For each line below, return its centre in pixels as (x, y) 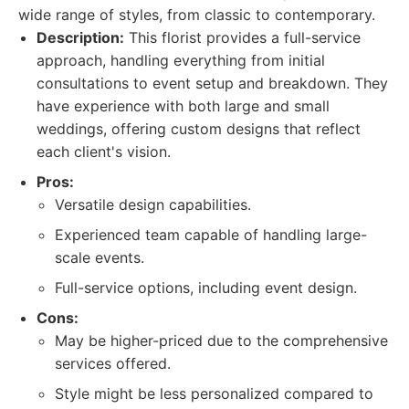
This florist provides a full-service (242, 37)
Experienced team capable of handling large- (211, 235)
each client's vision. (104, 152)
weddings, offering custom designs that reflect (199, 129)
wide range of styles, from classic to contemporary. (197, 15)
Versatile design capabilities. (153, 204)
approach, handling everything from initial (181, 60)
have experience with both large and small (183, 106)
